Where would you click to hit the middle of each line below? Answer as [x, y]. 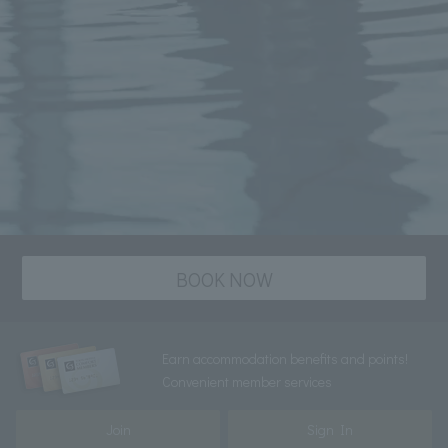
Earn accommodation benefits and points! [284, 359]
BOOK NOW [224, 279]
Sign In [330, 430]
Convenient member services [246, 382]
